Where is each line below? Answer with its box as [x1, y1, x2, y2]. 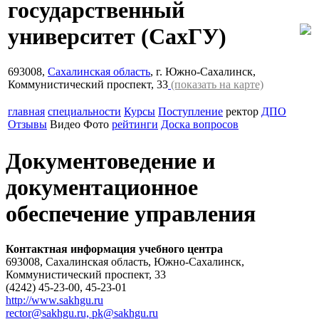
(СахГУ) [141, 23, 226, 50]
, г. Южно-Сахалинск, [150, 65, 256, 78]
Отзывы [8, 117, 47, 130]
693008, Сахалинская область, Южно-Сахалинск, [6, 255, 244, 268]
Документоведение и [6, 148, 215, 174]
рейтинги [112, 117, 158, 130]
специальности [48, 105, 121, 117]
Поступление [158, 105, 223, 117]
